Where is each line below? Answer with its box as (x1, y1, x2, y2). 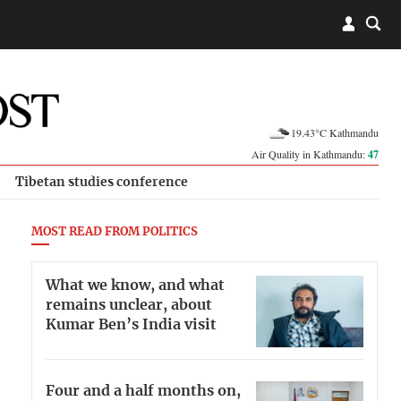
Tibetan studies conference (15, 175, 188, 189)
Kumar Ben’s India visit (46, 317, 217, 332)
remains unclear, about (46, 297, 212, 312)
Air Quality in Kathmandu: (252, 147, 368, 161)
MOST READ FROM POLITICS (31, 226, 198, 238)
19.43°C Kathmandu (291, 124, 379, 140)
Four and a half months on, (46, 383, 241, 398)
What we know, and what (46, 277, 225, 293)
